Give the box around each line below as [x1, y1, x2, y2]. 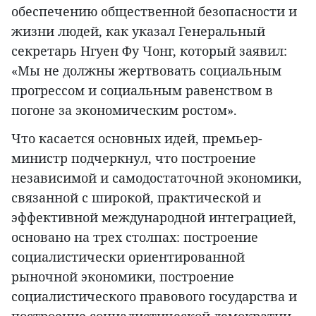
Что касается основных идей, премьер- [11, 130, 262, 147]
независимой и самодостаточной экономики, [11, 169, 302, 187]
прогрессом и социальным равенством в [11, 82, 273, 99]
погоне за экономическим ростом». [11, 102, 237, 119]
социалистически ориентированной [11, 248, 245, 266]
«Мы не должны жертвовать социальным [11, 62, 281, 80]
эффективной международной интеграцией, [11, 209, 296, 226]
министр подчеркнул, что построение [11, 150, 256, 167]
